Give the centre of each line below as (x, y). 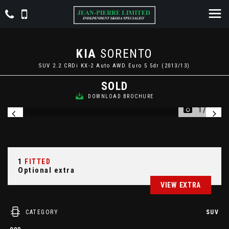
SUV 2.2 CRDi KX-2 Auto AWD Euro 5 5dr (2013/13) (114, 66)
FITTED (36, 162)
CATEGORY (42, 212)
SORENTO (124, 54)
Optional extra (46, 170)
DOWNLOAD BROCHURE (121, 96)
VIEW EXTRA (181, 185)
